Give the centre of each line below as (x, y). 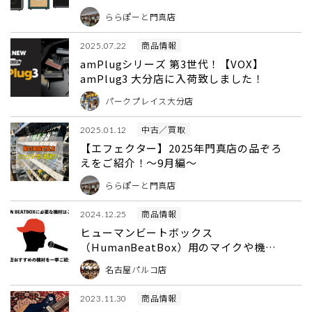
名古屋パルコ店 (136, 269)
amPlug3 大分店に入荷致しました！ (172, 78)
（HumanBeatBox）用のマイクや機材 (178, 247)
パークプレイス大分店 (150, 101)
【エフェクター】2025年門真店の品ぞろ (181, 148)
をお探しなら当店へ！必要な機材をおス (180, 262)
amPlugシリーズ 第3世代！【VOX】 (172, 64)
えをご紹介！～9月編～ (139, 163)
